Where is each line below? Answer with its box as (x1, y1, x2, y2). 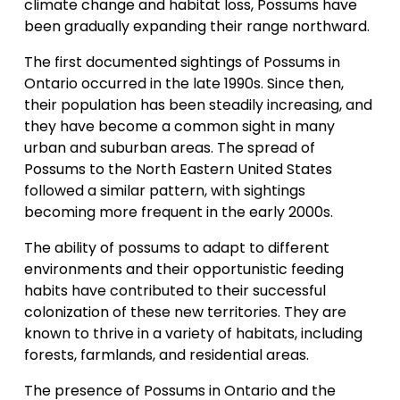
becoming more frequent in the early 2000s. (23, 202, 333, 223)
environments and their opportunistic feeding (23, 259, 344, 280)
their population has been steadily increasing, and (23, 95, 372, 116)
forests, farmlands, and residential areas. (23, 345, 309, 366)
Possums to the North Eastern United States (23, 159, 332, 180)
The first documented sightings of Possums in (23, 52, 340, 73)
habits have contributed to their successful (23, 280, 326, 302)
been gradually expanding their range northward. (23, 16, 370, 37)
